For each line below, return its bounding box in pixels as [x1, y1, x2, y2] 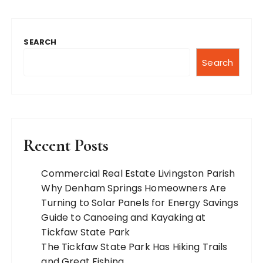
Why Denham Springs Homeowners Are [41, 181, 227, 195]
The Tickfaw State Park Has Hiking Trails [41, 240, 228, 254]
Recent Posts [23, 135, 109, 156]
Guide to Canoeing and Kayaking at [41, 211, 206, 224]
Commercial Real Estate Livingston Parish [41, 167, 235, 180]
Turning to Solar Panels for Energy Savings [41, 196, 238, 210]
